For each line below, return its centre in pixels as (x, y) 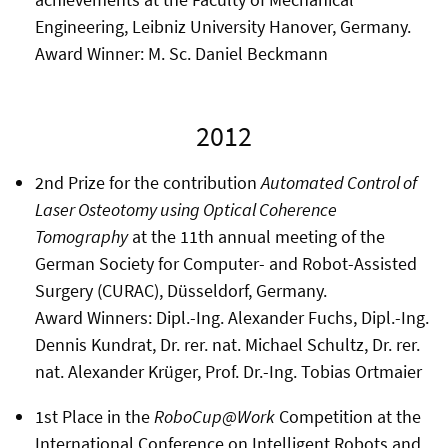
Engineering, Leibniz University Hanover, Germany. (222, 26)
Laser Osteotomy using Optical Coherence (185, 209)
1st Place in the (94, 416)
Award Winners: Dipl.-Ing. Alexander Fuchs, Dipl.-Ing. (231, 317)
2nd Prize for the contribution (147, 182)
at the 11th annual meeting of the (256, 236)
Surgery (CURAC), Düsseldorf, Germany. (180, 290)
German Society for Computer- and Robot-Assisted (225, 263)
